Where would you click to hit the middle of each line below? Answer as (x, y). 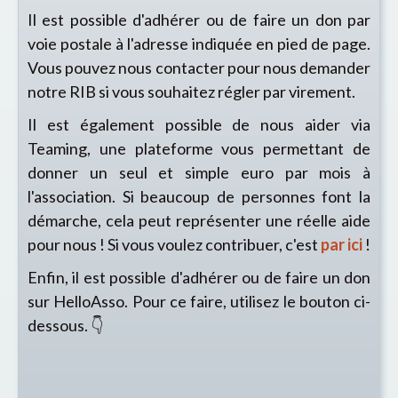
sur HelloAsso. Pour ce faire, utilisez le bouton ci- (199, 301)
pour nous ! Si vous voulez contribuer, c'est (174, 244)
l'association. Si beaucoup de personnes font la (199, 196)
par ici (342, 244)
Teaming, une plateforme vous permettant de (199, 148)
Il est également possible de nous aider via (199, 124)
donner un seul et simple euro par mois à (199, 172)
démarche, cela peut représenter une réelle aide (199, 220)
